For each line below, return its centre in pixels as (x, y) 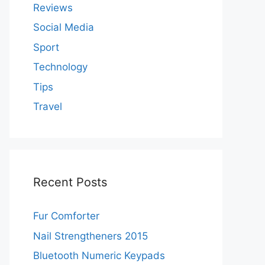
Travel (48, 106)
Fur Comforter (66, 216)
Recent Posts (70, 182)
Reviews (53, 7)
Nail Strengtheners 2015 (91, 236)
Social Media (64, 27)
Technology (60, 67)
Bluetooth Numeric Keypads (99, 256)
